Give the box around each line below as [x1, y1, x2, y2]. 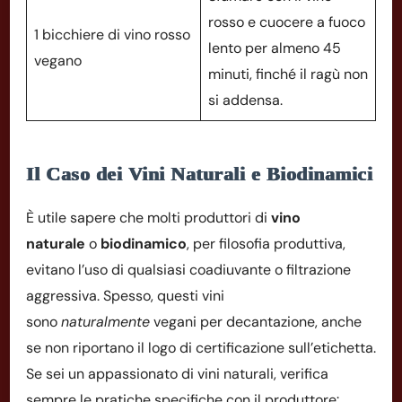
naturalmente [61, 311, 150, 331]
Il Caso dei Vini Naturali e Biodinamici [26, 162, 373, 185]
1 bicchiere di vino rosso [34, 24, 190, 44]
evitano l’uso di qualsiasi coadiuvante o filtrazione [26, 259, 351, 279]
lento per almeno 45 [208, 38, 341, 57]
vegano [34, 50, 82, 70]
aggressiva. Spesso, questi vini [26, 285, 224, 305]
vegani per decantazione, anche [150, 311, 362, 331]
